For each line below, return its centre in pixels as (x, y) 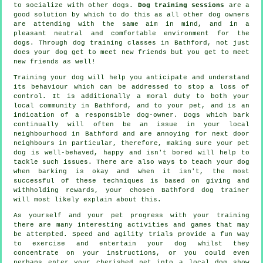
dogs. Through (43, 43)
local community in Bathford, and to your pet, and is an (131, 105)
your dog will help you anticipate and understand (148, 77)
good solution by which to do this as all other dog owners (131, 14)
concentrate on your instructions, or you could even (131, 253)
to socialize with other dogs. (76, 5)
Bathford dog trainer (205, 190)
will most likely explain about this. (87, 199)
